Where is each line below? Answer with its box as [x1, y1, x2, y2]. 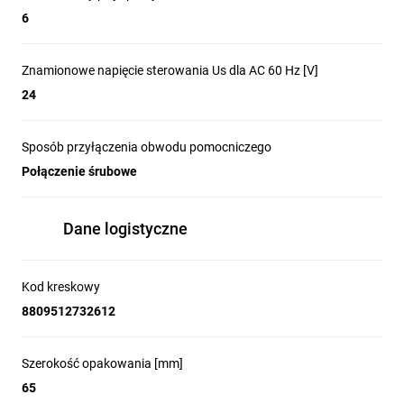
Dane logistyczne [63, 219, 188, 238]
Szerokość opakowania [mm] [22, 356, 183, 371]
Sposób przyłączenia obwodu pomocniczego [22, 140, 271, 154]
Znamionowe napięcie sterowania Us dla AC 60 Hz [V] [22, 63, 318, 78]
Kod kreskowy [22, 280, 100, 294]
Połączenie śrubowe [22, 164, 137, 179]
